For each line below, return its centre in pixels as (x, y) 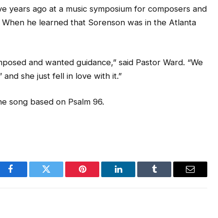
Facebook (27, 176)
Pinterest (97, 176)
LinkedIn (134, 176)
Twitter (58, 176)
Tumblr (166, 176)
